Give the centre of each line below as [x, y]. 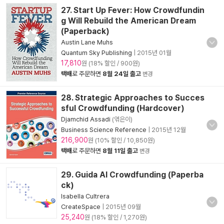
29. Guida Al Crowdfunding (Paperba [132, 175]
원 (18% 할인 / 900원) [111, 63]
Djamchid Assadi [86, 119]
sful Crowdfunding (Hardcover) [123, 108]
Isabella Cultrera [85, 196]
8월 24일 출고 [122, 74]
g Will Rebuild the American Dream [128, 21]
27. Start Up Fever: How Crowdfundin [133, 10]
